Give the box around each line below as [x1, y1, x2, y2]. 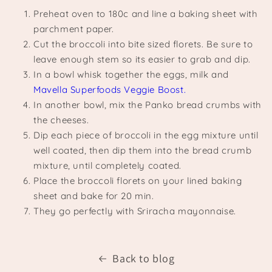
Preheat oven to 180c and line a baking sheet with [33, 8, 258, 20]
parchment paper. [33, 23, 114, 35]
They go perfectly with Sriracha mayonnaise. [33, 205, 236, 217]
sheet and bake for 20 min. [33, 190, 154, 202]
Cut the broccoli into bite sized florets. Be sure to [33, 38, 253, 50]
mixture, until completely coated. [33, 160, 182, 172]
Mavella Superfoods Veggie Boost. [33, 84, 186, 96]
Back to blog [112, 251, 175, 266]
